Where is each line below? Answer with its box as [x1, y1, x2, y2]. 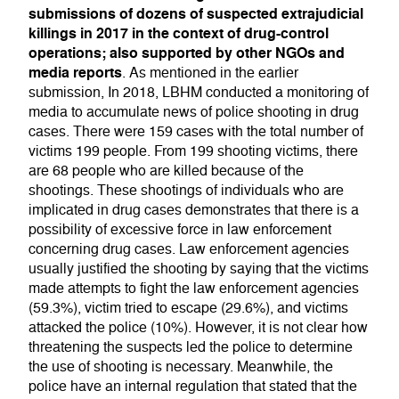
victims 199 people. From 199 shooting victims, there [28, 142, 358, 161]
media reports [28, 63, 122, 83]
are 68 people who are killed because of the [28, 162, 304, 181]
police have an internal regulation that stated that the [28, 378, 357, 396]
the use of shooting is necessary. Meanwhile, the [28, 358, 333, 377]
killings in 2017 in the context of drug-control [28, 24, 329, 44]
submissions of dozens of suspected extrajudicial [28, 4, 363, 24]
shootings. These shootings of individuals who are [28, 182, 344, 200]
